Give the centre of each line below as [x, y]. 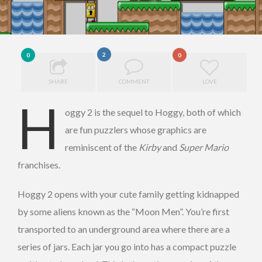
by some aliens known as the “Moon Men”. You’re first [123, 212]
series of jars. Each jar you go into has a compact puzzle [127, 247]
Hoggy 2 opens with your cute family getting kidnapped [128, 194]
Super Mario [204, 147]
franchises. [40, 165]
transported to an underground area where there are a [124, 229]
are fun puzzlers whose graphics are [136, 130]
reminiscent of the [102, 147]
